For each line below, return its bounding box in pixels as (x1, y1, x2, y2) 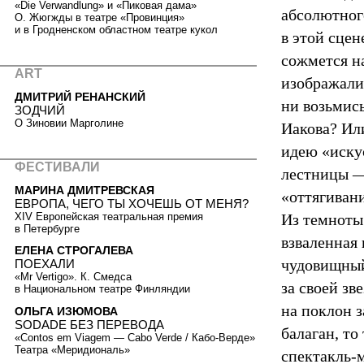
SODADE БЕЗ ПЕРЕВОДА (15, 317, 164, 331)
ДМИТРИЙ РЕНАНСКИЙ (15, 89, 145, 103)
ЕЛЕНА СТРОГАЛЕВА (15, 244, 133, 258)
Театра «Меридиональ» (15, 343, 130, 356)
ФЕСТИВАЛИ (15, 159, 100, 174)
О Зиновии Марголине (15, 116, 123, 129)
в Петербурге (15, 222, 80, 235)
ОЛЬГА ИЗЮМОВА (15, 304, 118, 318)
